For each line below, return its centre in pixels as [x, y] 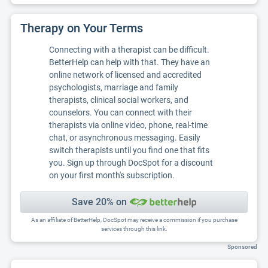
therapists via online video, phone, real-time [128, 125]
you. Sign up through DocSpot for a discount [131, 163]
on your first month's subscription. [112, 175]
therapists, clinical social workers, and [119, 100]
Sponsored [242, 247]
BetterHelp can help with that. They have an [130, 62]
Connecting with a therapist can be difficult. [129, 50]
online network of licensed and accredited [125, 75]
